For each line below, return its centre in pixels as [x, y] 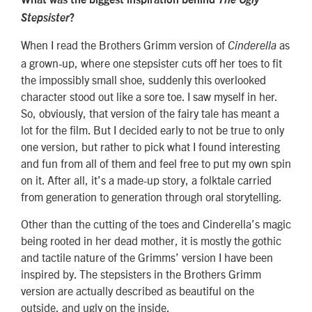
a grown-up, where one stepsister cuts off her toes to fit [151, 63]
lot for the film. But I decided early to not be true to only [153, 130]
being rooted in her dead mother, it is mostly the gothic [151, 240]
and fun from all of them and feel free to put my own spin [156, 163]
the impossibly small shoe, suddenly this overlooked [143, 80]
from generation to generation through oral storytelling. [153, 197]
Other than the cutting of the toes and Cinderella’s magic [156, 223]
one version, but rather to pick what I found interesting [150, 147]
